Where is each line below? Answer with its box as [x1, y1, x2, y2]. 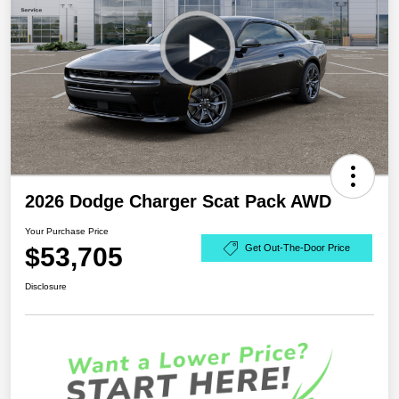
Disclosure [25, 281, 67, 291]
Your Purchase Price [25, 225, 109, 236]
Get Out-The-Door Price [245, 242, 350, 254]
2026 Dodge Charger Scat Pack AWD [25, 191, 331, 211]
